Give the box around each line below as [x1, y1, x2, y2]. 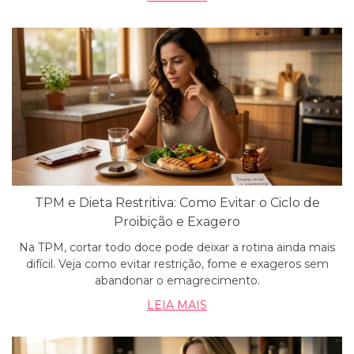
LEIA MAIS [147, 298, 207, 312]
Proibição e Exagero [114, 214, 240, 229]
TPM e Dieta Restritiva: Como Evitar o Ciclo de [34, 195, 320, 210]
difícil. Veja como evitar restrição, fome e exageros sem [25, 257, 329, 271]
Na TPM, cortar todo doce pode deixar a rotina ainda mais [19, 240, 335, 254]
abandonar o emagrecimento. [94, 273, 260, 288]
